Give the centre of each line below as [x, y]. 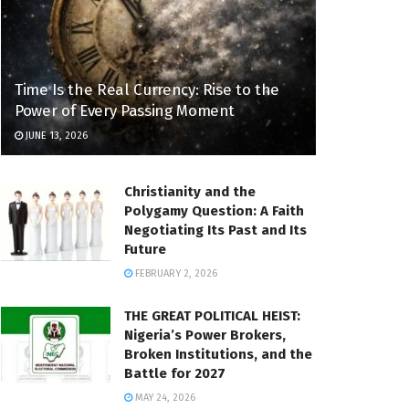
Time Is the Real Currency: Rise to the [147, 90]
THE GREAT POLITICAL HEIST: [212, 316]
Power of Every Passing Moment [127, 111]
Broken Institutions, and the [218, 355]
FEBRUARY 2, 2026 [175, 274]
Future [145, 250]
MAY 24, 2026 [164, 398]
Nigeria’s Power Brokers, [205, 336]
